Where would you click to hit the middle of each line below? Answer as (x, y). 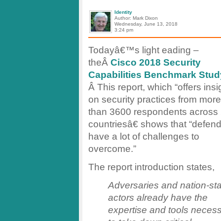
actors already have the (158, 197)
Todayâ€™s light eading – (144, 50)
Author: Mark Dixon (136, 18)
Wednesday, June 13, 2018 (146, 24)
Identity (123, 12)
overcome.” (112, 148)
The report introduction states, (151, 166)
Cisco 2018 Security (156, 62)
